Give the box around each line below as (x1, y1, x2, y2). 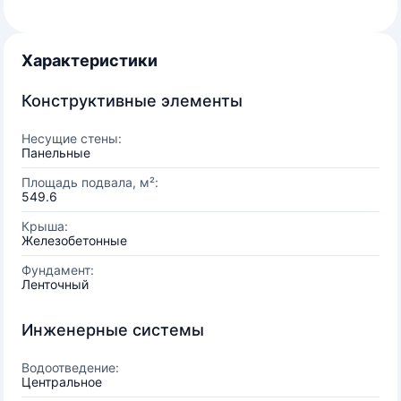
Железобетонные (21, 233, 127, 248)
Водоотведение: (21, 360, 119, 375)
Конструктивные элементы (21, 91, 243, 110)
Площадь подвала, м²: (21, 175, 158, 190)
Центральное (21, 374, 102, 389)
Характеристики (21, 51, 158, 70)
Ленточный (21, 277, 89, 292)
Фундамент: (21, 262, 94, 277)
